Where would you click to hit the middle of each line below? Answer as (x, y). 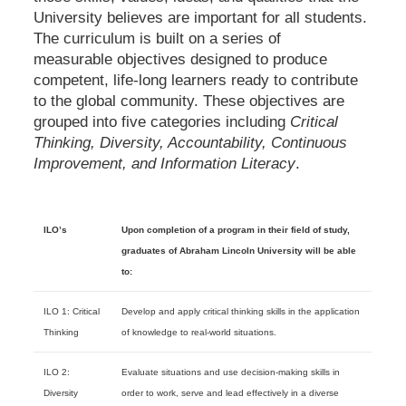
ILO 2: (56, 372)
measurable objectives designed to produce (181, 59)
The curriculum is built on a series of (158, 39)
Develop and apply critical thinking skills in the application (241, 311)
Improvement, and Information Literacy (165, 164)
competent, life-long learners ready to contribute (196, 80)
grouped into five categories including (162, 122)
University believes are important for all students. (203, 18)
